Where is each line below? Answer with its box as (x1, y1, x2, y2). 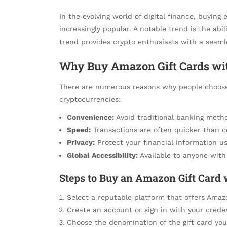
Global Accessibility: (67, 150, 138, 159)
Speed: (67, 125, 91, 134)
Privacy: (67, 138, 95, 146)
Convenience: (67, 112, 114, 121)
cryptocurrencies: (59, 95, 121, 103)
